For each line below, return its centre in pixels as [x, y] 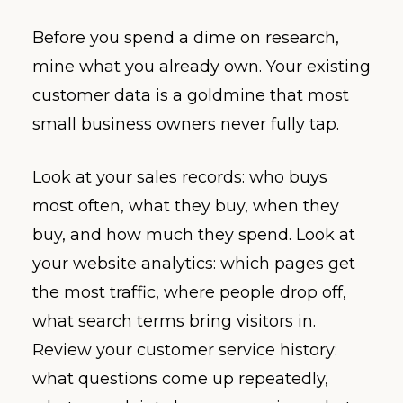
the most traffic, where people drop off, [189, 292]
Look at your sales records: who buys [180, 177]
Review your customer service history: [185, 349]
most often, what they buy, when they [186, 206]
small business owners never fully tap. [186, 124]
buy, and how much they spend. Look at [194, 234]
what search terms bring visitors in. [174, 321]
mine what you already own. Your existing [201, 66]
